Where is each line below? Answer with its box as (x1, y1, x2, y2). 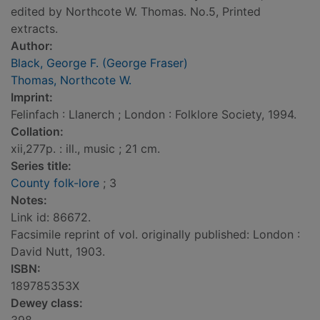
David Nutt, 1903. (11, 244, 105, 259)
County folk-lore (11, 176, 99, 191)
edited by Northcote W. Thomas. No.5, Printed (11, 4, 261, 19)
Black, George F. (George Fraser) (11, 56, 188, 71)
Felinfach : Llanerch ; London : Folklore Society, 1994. (11, 107, 296, 122)
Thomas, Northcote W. (11, 73, 131, 88)
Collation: (11, 124, 64, 139)
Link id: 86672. (11, 210, 91, 225)
